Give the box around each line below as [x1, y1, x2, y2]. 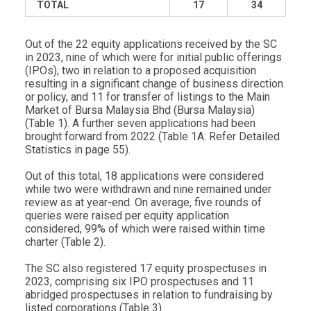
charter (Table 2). [25, 235, 106, 249]
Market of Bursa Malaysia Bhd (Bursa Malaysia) [25, 103, 255, 117]
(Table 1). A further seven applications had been [25, 117, 255, 130]
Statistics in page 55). [25, 143, 131, 156]
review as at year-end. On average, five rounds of [25, 196, 262, 209]
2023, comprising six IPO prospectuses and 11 [25, 275, 254, 288]
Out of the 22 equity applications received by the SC [25, 37, 277, 51]
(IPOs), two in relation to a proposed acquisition [25, 64, 256, 77]
